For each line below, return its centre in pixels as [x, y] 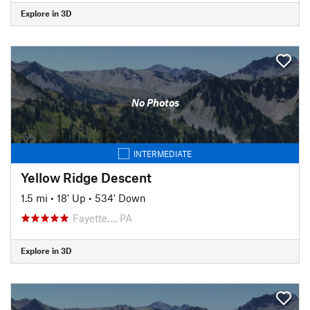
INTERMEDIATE [163, 153]
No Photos [155, 102]
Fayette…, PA [102, 218]
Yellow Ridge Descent [86, 177]
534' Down [120, 198]
